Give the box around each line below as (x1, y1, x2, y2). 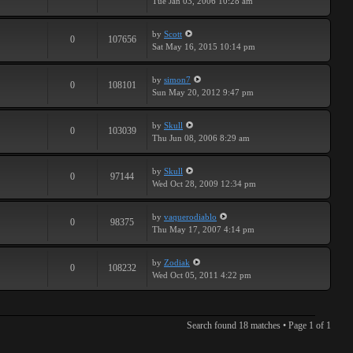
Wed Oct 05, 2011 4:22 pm (152, 270, 251, 280)
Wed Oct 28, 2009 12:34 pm (152, 179, 256, 188)
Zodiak (164, 258, 190, 267)
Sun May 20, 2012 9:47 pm (152, 87, 254, 97)
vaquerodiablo (164, 212, 217, 221)
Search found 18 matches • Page (187, 320, 309, 331)
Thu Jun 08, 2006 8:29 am (152, 133, 250, 143)
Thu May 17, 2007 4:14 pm (152, 225, 255, 234)
